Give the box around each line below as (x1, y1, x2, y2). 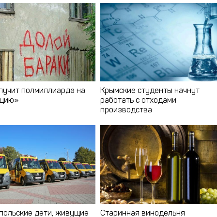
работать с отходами (100, 97, 177, 105)
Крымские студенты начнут (100, 87, 200, 95)
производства (100, 107, 153, 115)
